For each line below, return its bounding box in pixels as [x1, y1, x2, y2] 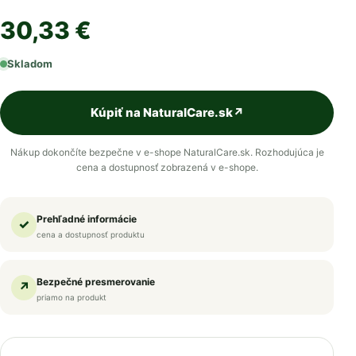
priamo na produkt [37, 292, 106, 303]
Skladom [7, 57, 52, 71]
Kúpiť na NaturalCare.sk [90, 105, 233, 121]
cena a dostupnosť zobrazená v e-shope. [75, 161, 258, 174]
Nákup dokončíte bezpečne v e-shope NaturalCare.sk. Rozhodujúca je [10, 146, 324, 159]
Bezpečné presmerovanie [37, 276, 155, 288]
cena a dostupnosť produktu [37, 230, 145, 240]
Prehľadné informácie [37, 213, 137, 226]
